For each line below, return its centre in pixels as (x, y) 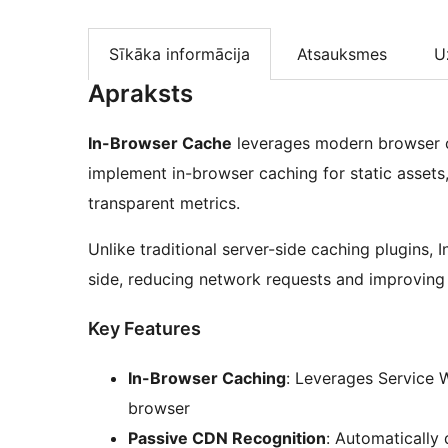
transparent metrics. (164, 203)
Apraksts (140, 94)
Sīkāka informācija (179, 54)
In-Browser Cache (160, 143)
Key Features (144, 329)
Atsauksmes (342, 54)
